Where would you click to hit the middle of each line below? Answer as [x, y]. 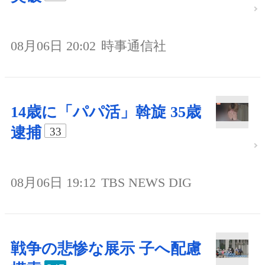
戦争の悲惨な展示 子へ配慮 [106, 248]
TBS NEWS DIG [146, 182]
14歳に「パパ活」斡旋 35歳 [106, 112]
